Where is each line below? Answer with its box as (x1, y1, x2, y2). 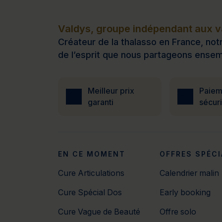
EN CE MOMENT (58, 150, 125, 159)
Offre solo (159, 207, 196, 217)
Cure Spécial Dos (58, 188, 122, 198)
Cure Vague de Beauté (58, 207, 140, 217)
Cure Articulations (58, 168, 124, 178)
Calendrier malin (159, 168, 219, 178)
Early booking (159, 188, 211, 198)
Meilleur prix (88, 86, 134, 96)
